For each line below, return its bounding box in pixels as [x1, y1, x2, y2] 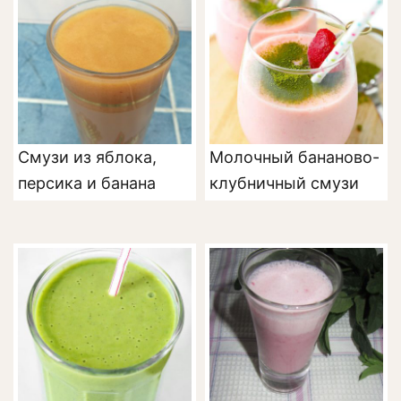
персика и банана [18, 174, 156, 192]
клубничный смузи [209, 174, 359, 192]
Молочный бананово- [209, 148, 380, 166]
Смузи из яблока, [18, 148, 157, 166]
